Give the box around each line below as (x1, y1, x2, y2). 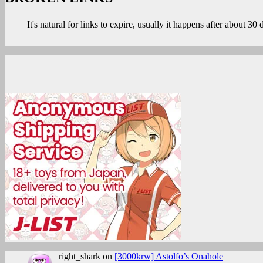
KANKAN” (102, 52, 137, 60)
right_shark (59, 251, 100, 262)
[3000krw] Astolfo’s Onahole (114, 251, 223, 262)
